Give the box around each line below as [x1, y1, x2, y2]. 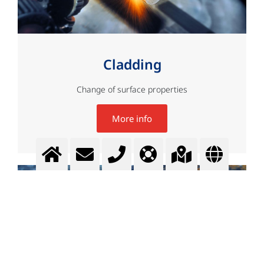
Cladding [103, 54, 161, 74]
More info [112, 112, 152, 124]
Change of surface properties [77, 83, 187, 95]
